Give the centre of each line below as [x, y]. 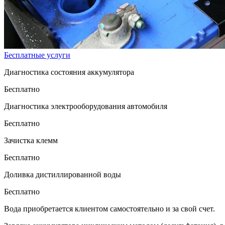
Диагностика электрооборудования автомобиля [86, 106]
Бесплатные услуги [37, 55]
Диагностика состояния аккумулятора [69, 72]
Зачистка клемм [31, 140]
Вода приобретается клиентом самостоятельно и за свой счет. [109, 208]
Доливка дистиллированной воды [63, 174]
